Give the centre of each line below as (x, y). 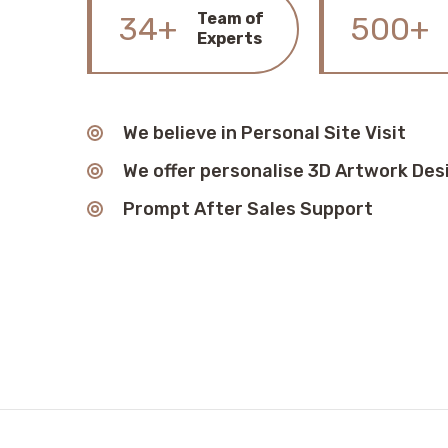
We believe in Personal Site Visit (264, 133)
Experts (229, 38)
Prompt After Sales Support (248, 209)
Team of (230, 18)
